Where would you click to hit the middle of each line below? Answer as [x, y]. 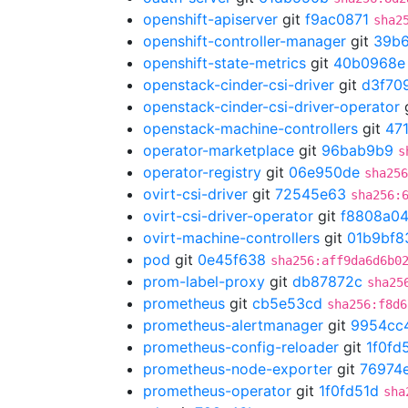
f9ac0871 [337, 19]
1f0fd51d [349, 391]
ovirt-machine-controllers [231, 238]
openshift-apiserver [210, 19]
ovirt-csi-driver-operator [228, 216]
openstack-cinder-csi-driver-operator [271, 107]
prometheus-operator [217, 391]
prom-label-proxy [204, 281]
